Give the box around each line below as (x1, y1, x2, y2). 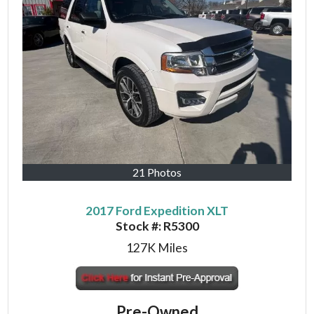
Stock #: (115, 218, 163, 233)
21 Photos (132, 165, 182, 179)
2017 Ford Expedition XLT (86, 203, 228, 218)
